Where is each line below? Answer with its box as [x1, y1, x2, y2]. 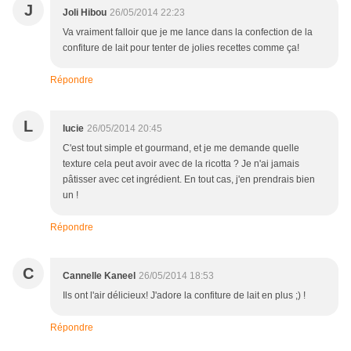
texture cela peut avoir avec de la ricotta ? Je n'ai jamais [63, 158, 299, 170]
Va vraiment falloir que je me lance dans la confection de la [63, 27, 313, 38]
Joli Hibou [63, 7, 107, 19]
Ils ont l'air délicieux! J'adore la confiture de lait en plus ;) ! [63, 290, 306, 302]
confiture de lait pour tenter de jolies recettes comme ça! [63, 42, 299, 54]
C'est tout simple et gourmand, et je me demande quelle [63, 143, 299, 154]
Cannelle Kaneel [63, 270, 136, 282]
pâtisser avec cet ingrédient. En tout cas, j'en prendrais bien [63, 174, 315, 186]
